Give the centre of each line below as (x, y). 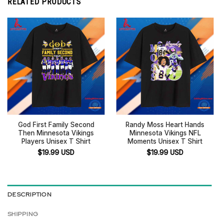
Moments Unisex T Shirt (165, 142)
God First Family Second (56, 125)
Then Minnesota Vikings (56, 133)
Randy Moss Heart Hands (165, 125)
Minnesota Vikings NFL (165, 133)
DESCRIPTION (29, 195)
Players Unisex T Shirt (56, 142)
